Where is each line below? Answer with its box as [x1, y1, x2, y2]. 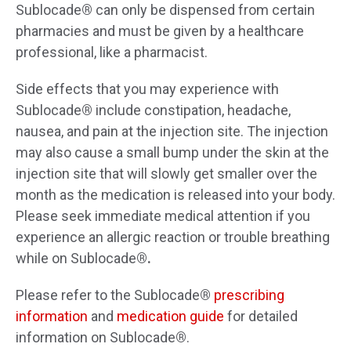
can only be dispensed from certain [96, 2, 315, 19]
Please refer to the [16, 287, 134, 304]
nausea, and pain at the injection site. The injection [16, 123, 328, 140]
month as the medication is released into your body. [16, 186, 335, 204]
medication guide [117, 308, 224, 325]
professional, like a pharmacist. [16, 44, 211, 61]
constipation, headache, [144, 102, 291, 119]
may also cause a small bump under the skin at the [16, 144, 329, 161]
